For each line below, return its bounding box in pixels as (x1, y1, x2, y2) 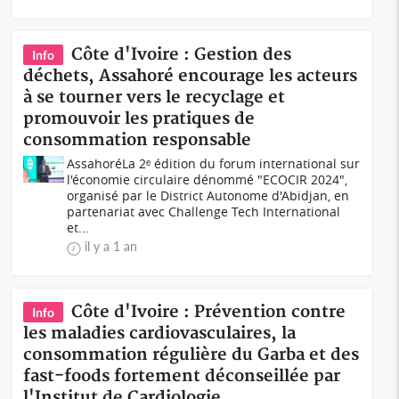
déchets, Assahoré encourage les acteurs (23, 66, 358, 86)
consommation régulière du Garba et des (23, 345, 360, 365)
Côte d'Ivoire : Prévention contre (71, 302, 346, 322)
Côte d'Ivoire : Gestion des (71, 45, 292, 65)
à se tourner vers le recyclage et (23, 87, 286, 108)
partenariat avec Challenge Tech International (67, 203, 341, 220)
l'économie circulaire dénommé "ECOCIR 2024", (67, 171, 348, 188)
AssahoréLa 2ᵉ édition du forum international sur (67, 155, 361, 172)
